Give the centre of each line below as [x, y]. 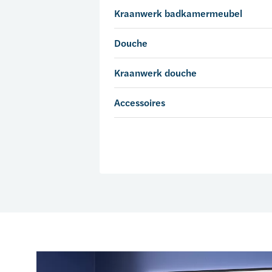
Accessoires [140, 103]
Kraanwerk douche [155, 73]
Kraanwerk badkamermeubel [178, 13]
